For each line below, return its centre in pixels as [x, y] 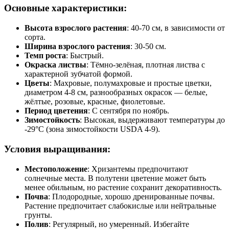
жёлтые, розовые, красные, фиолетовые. [95, 102]
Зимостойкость [52, 120]
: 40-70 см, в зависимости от [176, 28]
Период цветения [56, 111]
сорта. [35, 37]
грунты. [38, 215]
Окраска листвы [55, 65]
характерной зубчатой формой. [78, 74]
